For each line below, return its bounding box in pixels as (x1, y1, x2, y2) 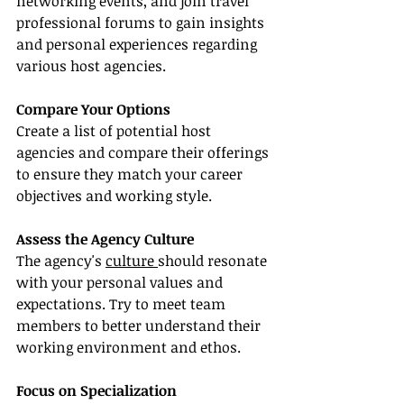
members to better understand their (16, 316, 264, 336)
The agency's (16, 251, 106, 271)
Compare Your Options (16, 99, 170, 120)
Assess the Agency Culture (16, 229, 194, 250)
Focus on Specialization (16, 381, 177, 401)
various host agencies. (16, 56, 166, 77)
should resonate (158, 251, 271, 271)
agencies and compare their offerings (16, 142, 272, 163)
